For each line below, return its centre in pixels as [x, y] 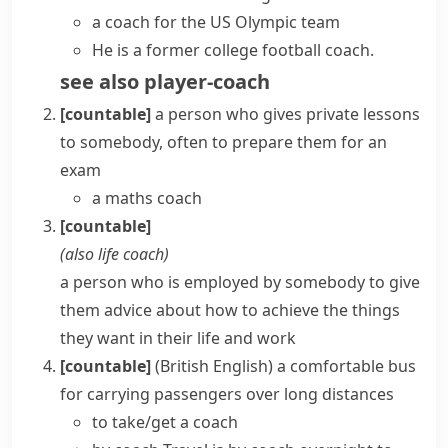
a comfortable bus [346, 366]
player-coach [207, 81]
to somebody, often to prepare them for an [223, 142]
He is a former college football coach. [233, 50]
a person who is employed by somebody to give [240, 282]
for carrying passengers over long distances [227, 394]
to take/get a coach [165, 422]
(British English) [214, 366]
